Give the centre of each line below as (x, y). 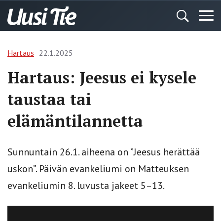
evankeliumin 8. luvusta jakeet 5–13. (86, 185)
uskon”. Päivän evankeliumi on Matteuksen (98, 169)
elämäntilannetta (75, 121)
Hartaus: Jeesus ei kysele (102, 77)
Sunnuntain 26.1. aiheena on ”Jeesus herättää (104, 152)
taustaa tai (49, 99)
